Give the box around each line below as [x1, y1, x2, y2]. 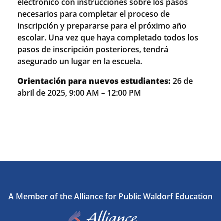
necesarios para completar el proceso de [17, 8, 170, 19]
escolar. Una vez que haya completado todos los [17, 32, 198, 43]
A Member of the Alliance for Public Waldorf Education [8, 191, 213, 202]
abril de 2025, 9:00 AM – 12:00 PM [17, 87, 141, 98]
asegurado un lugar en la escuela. [17, 56, 142, 67]
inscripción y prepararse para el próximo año [17, 20, 186, 31]
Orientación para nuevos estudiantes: [17, 75, 171, 86]
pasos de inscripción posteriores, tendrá [17, 44, 168, 55]
